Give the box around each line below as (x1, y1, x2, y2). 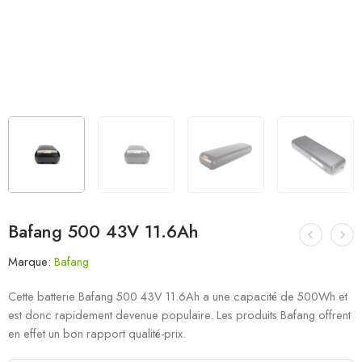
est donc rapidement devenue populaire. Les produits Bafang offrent (8, 305, 351, 323)
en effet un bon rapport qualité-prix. (8, 324, 186, 342)
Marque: (8, 252, 51, 270)
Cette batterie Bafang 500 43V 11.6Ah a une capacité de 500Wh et (8, 287, 347, 305)
